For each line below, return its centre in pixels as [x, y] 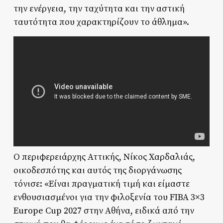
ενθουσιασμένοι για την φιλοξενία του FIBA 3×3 [109, 197]
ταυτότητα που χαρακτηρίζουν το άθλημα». [101, 22]
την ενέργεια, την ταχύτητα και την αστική [99, 8]
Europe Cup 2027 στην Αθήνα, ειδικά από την [104, 211]
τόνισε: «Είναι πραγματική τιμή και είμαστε [101, 184]
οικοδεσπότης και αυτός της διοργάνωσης [97, 170]
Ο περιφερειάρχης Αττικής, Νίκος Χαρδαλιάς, [104, 157]
